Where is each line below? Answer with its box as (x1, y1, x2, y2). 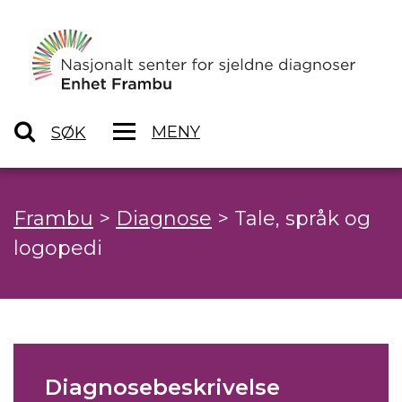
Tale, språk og (234, 206, 371, 232)
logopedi (13, 236, 102, 261)
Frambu (13, 206, 93, 232)
